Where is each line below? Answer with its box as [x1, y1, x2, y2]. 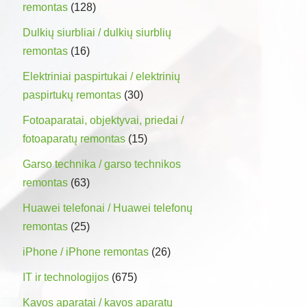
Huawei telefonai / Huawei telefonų [23, 201, 193, 214]
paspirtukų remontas [23, 88, 121, 101]
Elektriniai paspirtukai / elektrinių [23, 70, 180, 82]
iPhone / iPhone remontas [23, 245, 149, 258]
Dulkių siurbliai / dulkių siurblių [23, 26, 171, 38]
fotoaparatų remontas [23, 132, 125, 145]
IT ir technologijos [23, 271, 109, 283]
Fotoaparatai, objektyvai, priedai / [23, 114, 184, 126]
